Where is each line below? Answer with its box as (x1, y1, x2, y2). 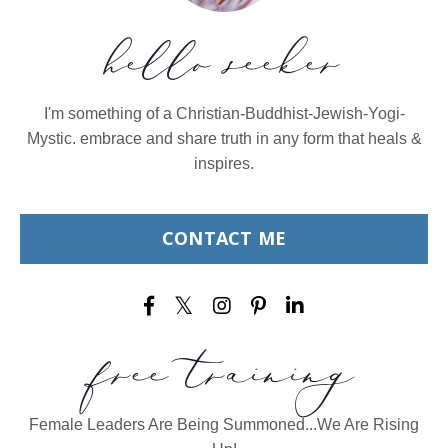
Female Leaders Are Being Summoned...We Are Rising (29, 415, 419, 433)
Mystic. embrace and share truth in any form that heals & (26, 129, 422, 147)
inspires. (194, 154, 254, 172)
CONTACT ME (161, 226, 287, 251)
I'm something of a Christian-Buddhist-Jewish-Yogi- (43, 104, 405, 122)
